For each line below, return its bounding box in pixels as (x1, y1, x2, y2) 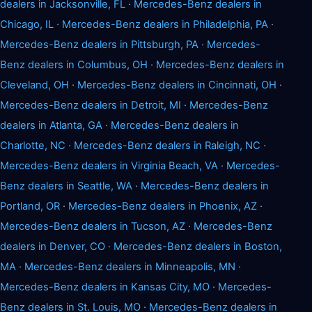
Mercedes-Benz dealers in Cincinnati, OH (77, 78, 276, 91)
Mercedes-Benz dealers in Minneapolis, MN (24, 260, 235, 273)
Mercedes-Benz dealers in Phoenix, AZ (68, 199, 257, 212)
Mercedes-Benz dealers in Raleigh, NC (74, 139, 260, 152)
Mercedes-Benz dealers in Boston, (114, 240, 282, 253)
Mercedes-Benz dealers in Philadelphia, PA (62, 17, 268, 31)
